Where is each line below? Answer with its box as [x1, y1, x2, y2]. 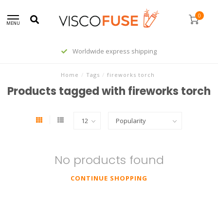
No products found [54, 152, 164, 168]
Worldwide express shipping [71, 47, 157, 55]
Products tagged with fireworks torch [7, 84, 211, 99]
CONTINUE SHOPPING [71, 174, 147, 182]
